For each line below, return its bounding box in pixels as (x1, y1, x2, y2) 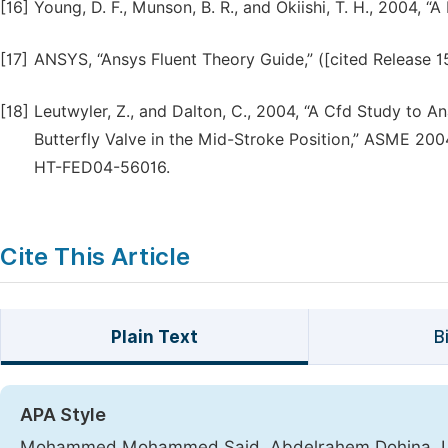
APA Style (20, 404, 106, 425)
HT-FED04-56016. (34, 158, 170, 177)
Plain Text (110, 327, 198, 347)
